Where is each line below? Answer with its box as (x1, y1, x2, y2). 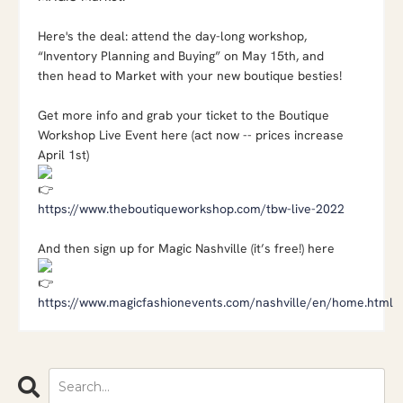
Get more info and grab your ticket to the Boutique (38, 106, 329, 123)
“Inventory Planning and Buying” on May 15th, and (38, 47, 324, 64)
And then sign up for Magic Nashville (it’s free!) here (38, 239, 335, 256)
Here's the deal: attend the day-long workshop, (38, 27, 307, 44)
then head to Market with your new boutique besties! (38, 67, 342, 84)
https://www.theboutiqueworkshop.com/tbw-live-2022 (38, 200, 345, 217)
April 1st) (38, 146, 93, 163)
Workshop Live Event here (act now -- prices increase (38, 126, 344, 143)
